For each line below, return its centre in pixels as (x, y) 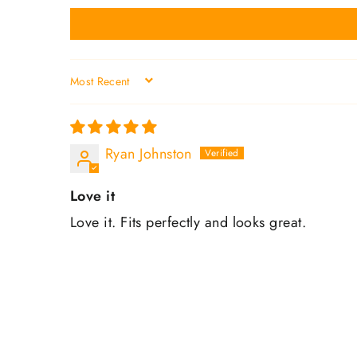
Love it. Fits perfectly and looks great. (188, 222)
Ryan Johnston (149, 153)
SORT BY (103, 88)
